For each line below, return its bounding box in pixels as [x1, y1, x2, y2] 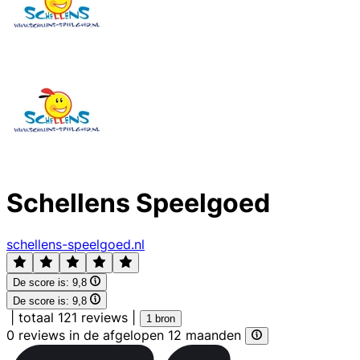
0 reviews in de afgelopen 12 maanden [6, 326, 245, 343]
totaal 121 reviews [18, 309, 128, 325]
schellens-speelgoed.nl [6, 235, 145, 252]
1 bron [146, 312, 175, 325]
